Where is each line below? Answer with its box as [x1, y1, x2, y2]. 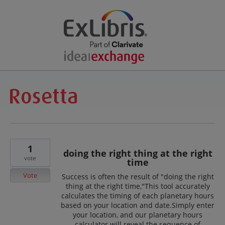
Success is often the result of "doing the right [61, 172, 214, 181]
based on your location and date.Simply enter [61, 200, 214, 210]
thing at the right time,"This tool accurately [65, 181, 210, 191]
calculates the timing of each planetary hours [61, 191, 214, 200]
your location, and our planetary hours [73, 210, 202, 219]
